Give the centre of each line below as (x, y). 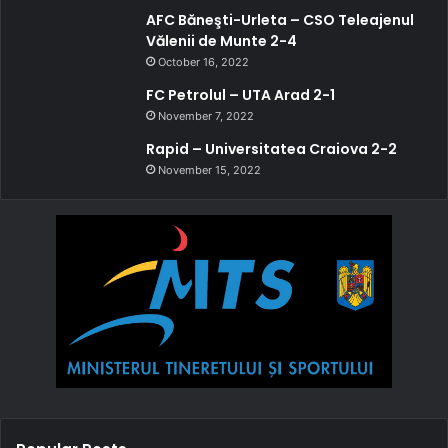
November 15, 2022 (209, 169)
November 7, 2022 (206, 115)
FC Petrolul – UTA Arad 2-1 (240, 94)
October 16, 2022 (203, 61)
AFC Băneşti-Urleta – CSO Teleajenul (280, 19)
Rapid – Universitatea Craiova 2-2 (271, 148)
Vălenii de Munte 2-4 (221, 40)
